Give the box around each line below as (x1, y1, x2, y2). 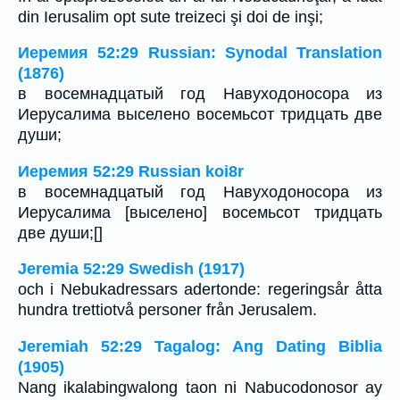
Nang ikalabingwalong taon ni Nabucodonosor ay (18, 378, 382, 396)
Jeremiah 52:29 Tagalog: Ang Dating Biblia (18, 337, 382, 355)
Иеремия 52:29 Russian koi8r (18, 162, 244, 180)
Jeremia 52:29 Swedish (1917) (18, 260, 245, 279)
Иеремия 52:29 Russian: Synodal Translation (18, 44, 382, 62)
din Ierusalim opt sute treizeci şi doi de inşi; (18, 7, 323, 26)
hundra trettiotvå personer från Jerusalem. (18, 301, 317, 320)
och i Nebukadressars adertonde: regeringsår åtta (18, 280, 382, 299)
